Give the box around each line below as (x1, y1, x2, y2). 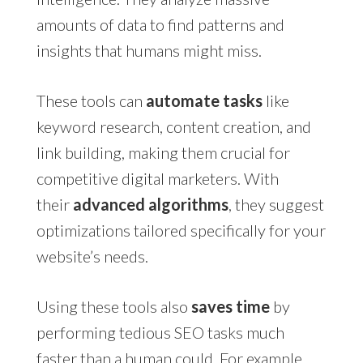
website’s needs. (36, 246, 148, 266)
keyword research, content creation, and (36, 116, 311, 136)
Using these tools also (36, 296, 191, 316)
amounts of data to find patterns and (36, 14, 284, 34)
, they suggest (228, 194, 324, 214)
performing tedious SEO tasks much (36, 322, 284, 342)
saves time (190, 296, 270, 316)
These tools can (36, 90, 146, 110)
